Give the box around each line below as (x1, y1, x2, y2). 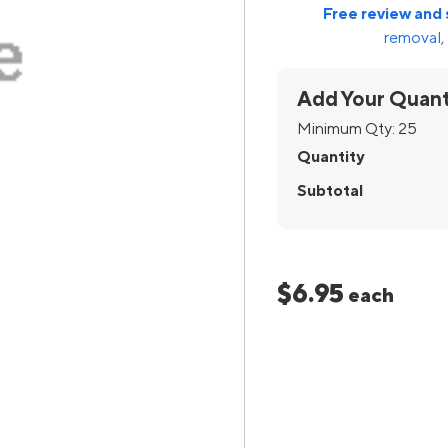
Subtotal (296, 181, 363, 200)
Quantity (296, 147, 364, 166)
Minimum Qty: (296, 119, 398, 138)
